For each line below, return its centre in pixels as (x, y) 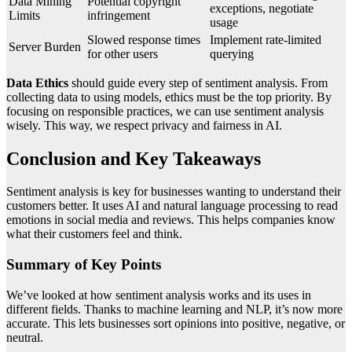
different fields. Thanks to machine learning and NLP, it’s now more (174, 309)
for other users (123, 53)
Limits (24, 15)
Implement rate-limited (266, 39)
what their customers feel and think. (94, 234)
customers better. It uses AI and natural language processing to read (172, 206)
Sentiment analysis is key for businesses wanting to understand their (174, 192)
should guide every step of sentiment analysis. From (198, 82)
